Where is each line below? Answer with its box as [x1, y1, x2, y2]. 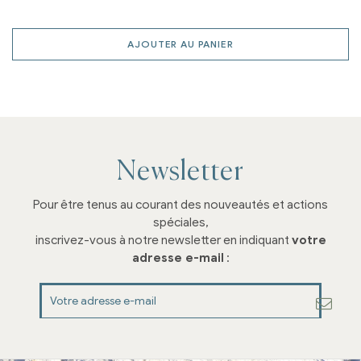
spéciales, [152, 214, 209, 230]
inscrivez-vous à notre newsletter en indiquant [35, 232, 292, 247]
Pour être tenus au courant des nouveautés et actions [33, 197, 328, 212]
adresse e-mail [131, 250, 224, 265]
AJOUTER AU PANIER [127, 37, 234, 50]
